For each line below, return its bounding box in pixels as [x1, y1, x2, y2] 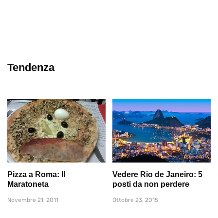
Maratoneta [7, 180, 49, 189]
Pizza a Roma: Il [7, 170, 65, 179]
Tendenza [7, 61, 54, 74]
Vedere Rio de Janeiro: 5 [112, 170, 202, 179]
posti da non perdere [112, 180, 189, 189]
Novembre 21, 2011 [7, 197, 58, 204]
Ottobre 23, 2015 [112, 197, 158, 204]
